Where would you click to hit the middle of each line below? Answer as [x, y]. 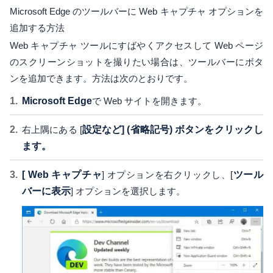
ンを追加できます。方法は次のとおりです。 [101, 79]
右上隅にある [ [52, 130]
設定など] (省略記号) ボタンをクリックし [173, 130]
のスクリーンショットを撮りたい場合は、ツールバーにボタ [136, 62]
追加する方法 [37, 28]
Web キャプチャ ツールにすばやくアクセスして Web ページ [136, 46]
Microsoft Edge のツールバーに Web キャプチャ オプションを [136, 12]
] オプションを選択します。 [128, 191]
